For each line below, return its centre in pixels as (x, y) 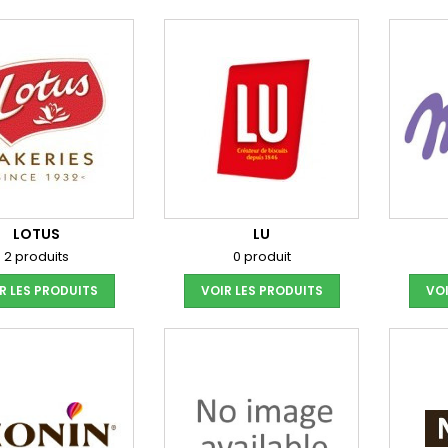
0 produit (261, 256)
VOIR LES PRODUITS (261, 290)
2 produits (36, 256)
